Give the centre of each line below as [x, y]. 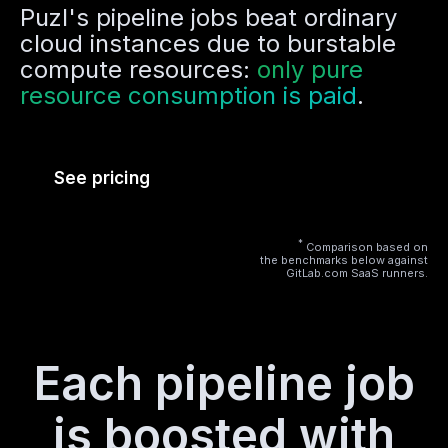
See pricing [102, 178]
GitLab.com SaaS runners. [357, 272]
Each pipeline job [224, 382]
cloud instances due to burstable [208, 43]
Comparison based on [365, 246]
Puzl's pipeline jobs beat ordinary [208, 17]
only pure [310, 69]
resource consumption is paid [188, 95]
